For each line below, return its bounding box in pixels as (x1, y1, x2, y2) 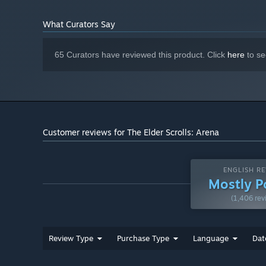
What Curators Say (43, 18, 115, 29)
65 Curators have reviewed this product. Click (55, 49, 227, 59)
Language (193, 233, 229, 243)
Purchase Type (117, 233, 169, 243)
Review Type (49, 233, 93, 243)
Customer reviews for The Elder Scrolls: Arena (43, 126, 219, 137)
